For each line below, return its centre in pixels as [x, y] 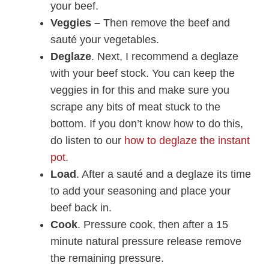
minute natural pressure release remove [146, 241]
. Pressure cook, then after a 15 [153, 224]
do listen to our [87, 140]
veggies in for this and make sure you [140, 90]
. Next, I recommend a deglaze [165, 56]
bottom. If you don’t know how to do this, [147, 123]
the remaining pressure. [107, 258]
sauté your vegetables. [105, 39]
